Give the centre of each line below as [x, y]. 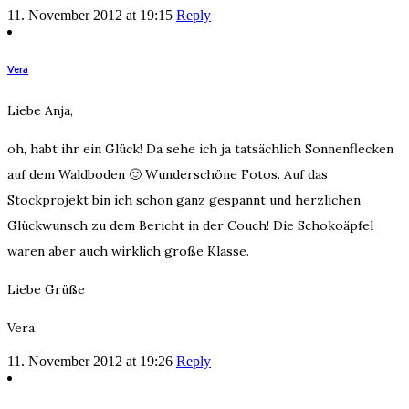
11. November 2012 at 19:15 [90, 15]
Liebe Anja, [40, 110]
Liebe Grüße [46, 289]
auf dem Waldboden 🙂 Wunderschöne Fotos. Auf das [168, 174]
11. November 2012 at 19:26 [90, 361]
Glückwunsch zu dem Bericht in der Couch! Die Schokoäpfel [190, 225]
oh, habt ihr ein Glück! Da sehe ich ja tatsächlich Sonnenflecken [200, 148]
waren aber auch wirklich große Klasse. [128, 251]
